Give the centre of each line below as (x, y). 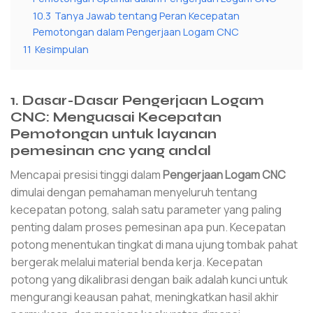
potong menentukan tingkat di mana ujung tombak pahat (154, 244)
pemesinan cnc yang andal (111, 151)
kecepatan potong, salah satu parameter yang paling (146, 209)
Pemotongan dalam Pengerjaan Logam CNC (136, 32)
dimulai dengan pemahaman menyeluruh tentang (134, 192)
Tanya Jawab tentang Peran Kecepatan (147, 16)
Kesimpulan (62, 50)
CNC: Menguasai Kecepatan (116, 117)
